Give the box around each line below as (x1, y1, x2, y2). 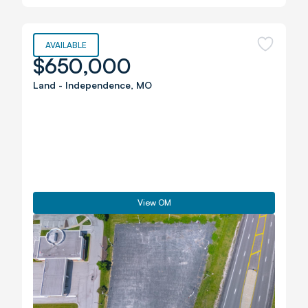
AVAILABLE (45, 40, 87, 50)
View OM (137, 197, 171, 208)
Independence (65, 79, 131, 91)
